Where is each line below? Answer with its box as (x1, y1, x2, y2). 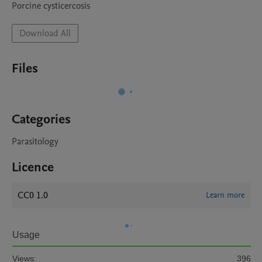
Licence (12, 158, 54, 176)
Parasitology (12, 135, 58, 148)
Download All (19, 27, 71, 40)
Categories (12, 111, 71, 128)
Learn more (206, 189, 244, 201)
